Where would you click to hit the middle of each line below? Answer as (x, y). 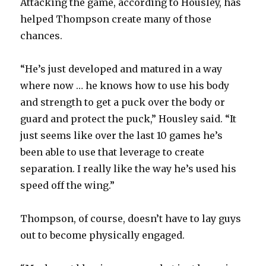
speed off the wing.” (68, 185)
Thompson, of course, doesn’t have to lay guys (131, 218)
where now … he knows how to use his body (125, 85)
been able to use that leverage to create (113, 152)
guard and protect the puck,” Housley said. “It (129, 118)
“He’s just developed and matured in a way (121, 69)
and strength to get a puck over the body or (123, 102)
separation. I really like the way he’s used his (129, 168)
